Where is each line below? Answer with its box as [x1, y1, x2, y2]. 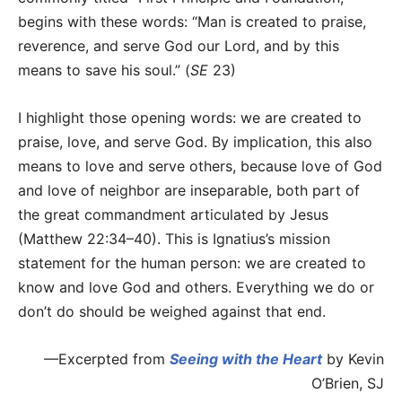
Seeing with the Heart [170, 350, 322, 369]
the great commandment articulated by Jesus [18, 205, 328, 224]
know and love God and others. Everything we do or [18, 278, 374, 297]
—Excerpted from [44, 350, 170, 369]
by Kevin [322, 350, 384, 369]
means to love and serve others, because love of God [18, 157, 382, 176]
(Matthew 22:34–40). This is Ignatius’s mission [18, 230, 330, 249]
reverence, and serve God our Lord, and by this [18, 37, 339, 56]
